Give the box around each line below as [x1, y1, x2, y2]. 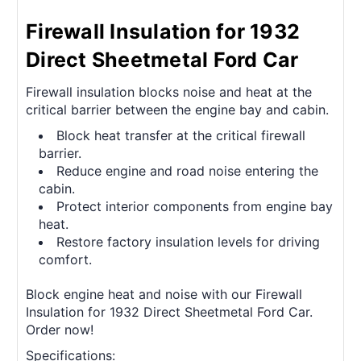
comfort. [39, 251, 93, 268]
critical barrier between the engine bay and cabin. [26, 102, 329, 118]
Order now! [26, 322, 93, 338]
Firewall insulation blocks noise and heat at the [26, 84, 312, 101]
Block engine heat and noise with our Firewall [26, 286, 302, 303]
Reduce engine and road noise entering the [56, 163, 319, 180]
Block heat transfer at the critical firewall [56, 127, 306, 144]
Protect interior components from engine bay [56, 198, 334, 215]
